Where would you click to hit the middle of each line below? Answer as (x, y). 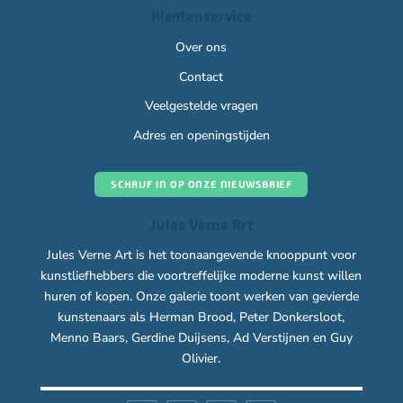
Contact (201, 76)
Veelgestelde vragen (201, 106)
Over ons (201, 47)
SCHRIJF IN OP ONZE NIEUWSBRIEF (201, 184)
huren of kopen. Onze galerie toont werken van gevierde (201, 296)
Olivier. (201, 358)
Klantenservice (201, 16)
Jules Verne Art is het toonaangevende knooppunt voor (201, 255)
